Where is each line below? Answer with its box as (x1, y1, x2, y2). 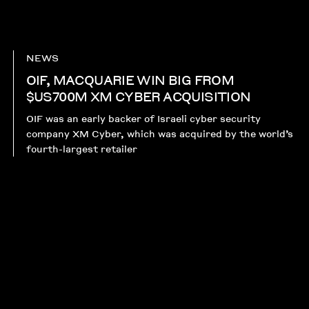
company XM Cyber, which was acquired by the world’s (26, 126, 293, 141)
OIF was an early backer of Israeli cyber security (26, 110, 261, 126)
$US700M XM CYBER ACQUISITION (26, 86, 251, 106)
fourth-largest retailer (26, 141, 137, 156)
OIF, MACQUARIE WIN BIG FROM (26, 69, 235, 90)
